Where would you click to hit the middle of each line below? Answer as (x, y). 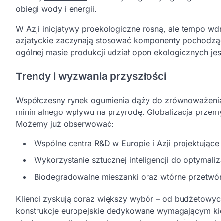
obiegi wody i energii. (56, 9)
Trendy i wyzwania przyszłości (91, 76)
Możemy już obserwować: (65, 124)
